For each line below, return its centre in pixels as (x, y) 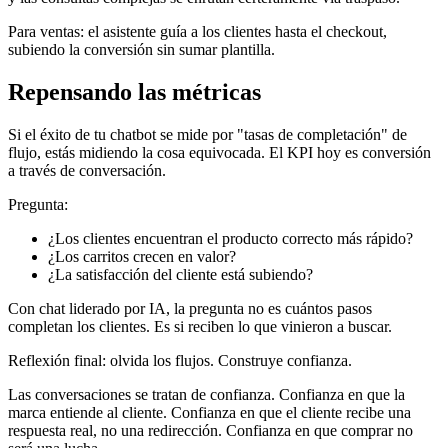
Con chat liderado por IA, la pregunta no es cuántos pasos (190, 308)
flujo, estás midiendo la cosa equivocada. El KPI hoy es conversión (219, 152)
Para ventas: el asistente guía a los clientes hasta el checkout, (197, 31)
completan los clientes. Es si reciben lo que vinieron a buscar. (200, 326)
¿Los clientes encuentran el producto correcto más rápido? (230, 238)
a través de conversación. (87, 170)
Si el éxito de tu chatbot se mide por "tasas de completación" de (207, 134)
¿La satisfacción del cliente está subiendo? (180, 274)
